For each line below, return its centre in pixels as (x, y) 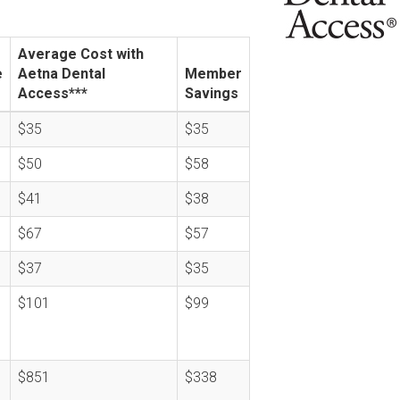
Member (213, 74)
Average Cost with (81, 54)
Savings (212, 93)
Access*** (53, 93)
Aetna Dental (62, 74)
